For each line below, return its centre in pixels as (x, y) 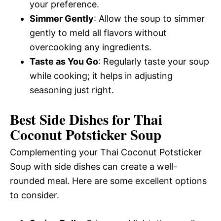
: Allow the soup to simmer (149, 18)
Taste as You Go (64, 61)
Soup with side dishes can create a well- (93, 166)
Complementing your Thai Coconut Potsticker (106, 152)
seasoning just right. (72, 90)
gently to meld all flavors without (98, 33)
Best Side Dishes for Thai (86, 119)
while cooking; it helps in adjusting (101, 75)
